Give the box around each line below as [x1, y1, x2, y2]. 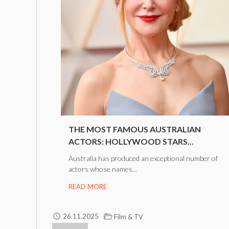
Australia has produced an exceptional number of [68, 154, 218, 163]
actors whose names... [68, 165, 137, 174]
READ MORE [68, 182, 107, 191]
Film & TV [114, 213, 143, 221]
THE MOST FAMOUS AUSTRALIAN [68, 124, 201, 134]
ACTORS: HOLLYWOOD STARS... [68, 136, 194, 147]
